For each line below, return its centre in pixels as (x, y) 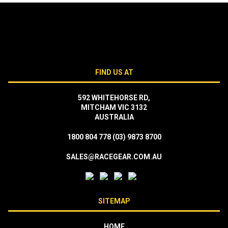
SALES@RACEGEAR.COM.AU (114, 157)
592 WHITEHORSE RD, (114, 98)
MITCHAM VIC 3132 (114, 108)
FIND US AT (114, 73)
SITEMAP (114, 201)
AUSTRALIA (114, 117)
